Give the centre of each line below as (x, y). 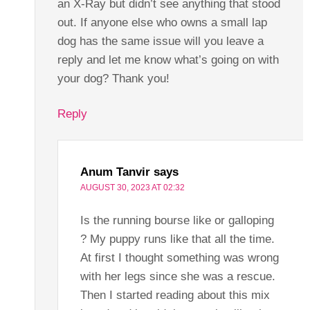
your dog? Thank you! (113, 78)
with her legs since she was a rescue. (177, 276)
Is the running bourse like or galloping (177, 220)
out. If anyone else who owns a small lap (162, 22)
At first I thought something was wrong (179, 257)
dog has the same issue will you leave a (160, 41)
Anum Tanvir (115, 172)
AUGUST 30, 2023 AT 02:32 (132, 187)
